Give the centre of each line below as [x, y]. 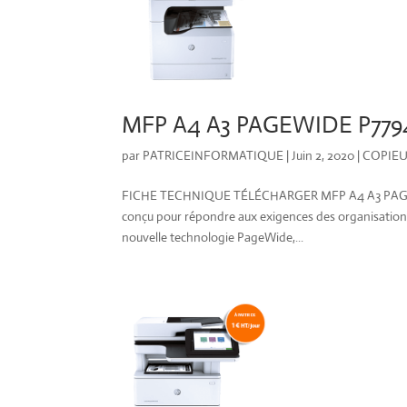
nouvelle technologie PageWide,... [213, 238]
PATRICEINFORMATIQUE [213, 156]
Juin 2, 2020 [323, 156]
